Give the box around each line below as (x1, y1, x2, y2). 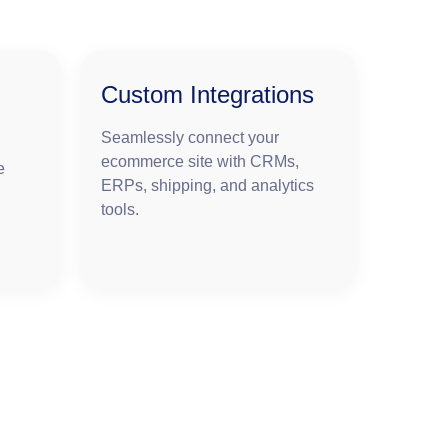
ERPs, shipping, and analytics (101, 177, 314, 195)
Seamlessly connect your (101, 129, 279, 147)
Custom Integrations (101, 81, 314, 109)
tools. (101, 201, 139, 219)
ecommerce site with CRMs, (101, 153, 299, 171)
